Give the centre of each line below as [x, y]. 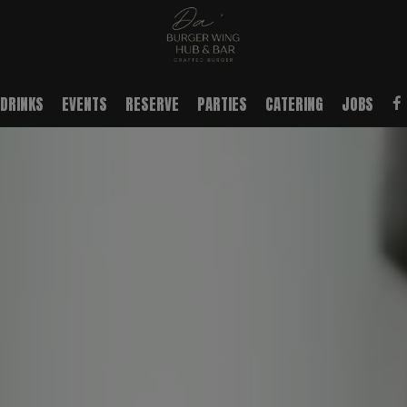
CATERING [294, 104]
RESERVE [152, 104]
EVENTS [84, 104]
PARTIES [222, 104]
